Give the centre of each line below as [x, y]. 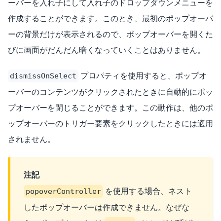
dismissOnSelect [43, 76]
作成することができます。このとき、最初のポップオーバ [110, 18]
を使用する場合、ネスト [147, 191]
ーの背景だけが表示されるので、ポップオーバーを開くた [110, 34]
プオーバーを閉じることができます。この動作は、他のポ [110, 107]
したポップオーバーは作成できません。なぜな [107, 207]
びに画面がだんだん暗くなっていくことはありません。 [107, 50]
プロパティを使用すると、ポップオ [143, 75]
